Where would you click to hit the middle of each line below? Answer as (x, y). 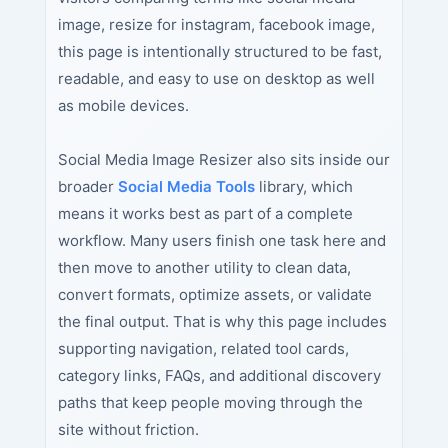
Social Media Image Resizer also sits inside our (223, 159)
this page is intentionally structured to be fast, (219, 52)
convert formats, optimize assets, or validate (214, 294)
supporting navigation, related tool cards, (203, 348)
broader (87, 186)
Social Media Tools (186, 186)
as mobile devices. (123, 106)
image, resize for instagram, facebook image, (216, 25)
